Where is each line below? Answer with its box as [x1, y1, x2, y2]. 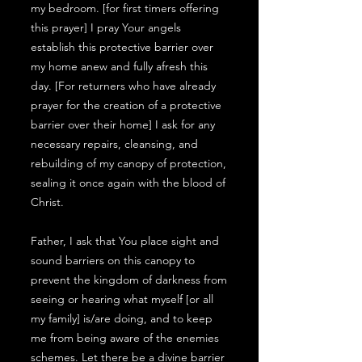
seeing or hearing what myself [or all [31, 292, 213, 306]
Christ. [31, 195, 64, 209]
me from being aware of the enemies [31, 330, 219, 345]
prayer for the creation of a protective [31, 98, 221, 112]
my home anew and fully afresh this [31, 59, 208, 74]
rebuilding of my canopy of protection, [31, 156, 226, 170]
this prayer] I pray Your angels [31, 20, 181, 35]
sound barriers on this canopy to [31, 253, 195, 267]
